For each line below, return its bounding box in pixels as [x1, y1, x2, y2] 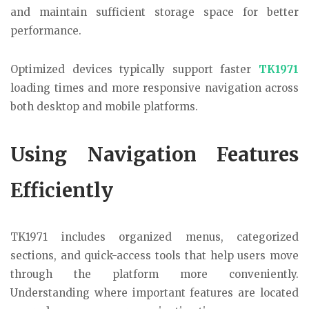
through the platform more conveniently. [10, 267, 299, 281]
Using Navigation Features [10, 142, 299, 167]
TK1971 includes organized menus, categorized [10, 230, 299, 243]
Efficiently [10, 178, 113, 203]
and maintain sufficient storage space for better [10, 5, 299, 19]
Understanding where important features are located [10, 286, 299, 299]
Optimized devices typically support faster [10, 63, 259, 77]
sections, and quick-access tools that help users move [10, 248, 299, 262]
